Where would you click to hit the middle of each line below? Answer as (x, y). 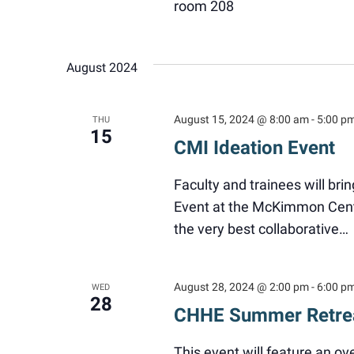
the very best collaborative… (261, 229)
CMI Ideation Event (254, 148)
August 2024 (102, 68)
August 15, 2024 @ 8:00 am (241, 119)
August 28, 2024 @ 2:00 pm (241, 287)
